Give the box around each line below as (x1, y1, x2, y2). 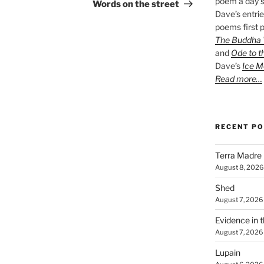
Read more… (214, 73, 262, 84)
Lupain (214, 247, 240, 258)
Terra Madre (214, 150, 262, 160)
